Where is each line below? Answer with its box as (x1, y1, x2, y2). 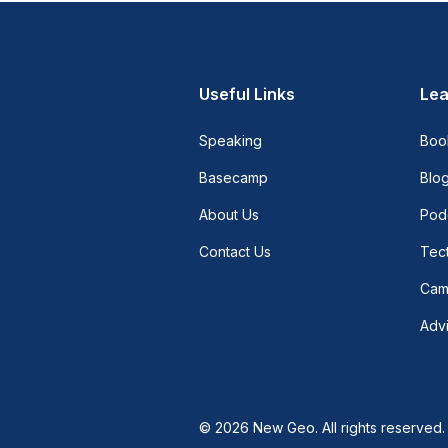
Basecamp (199, 169, 269, 186)
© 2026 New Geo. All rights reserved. (199, 418, 446, 436)
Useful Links (199, 84, 296, 104)
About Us (199, 206, 260, 223)
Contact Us (199, 243, 272, 260)
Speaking (199, 132, 263, 149)
